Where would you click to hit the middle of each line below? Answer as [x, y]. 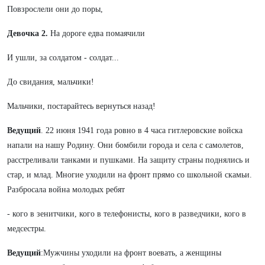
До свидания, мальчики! [51, 82]
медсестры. [27, 229]
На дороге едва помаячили [98, 33]
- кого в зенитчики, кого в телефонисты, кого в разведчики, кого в [127, 214]
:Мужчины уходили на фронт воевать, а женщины [131, 253]
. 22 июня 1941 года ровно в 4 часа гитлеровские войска [142, 130]
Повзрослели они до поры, [55, 9]
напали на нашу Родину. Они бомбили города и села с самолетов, [125, 145]
